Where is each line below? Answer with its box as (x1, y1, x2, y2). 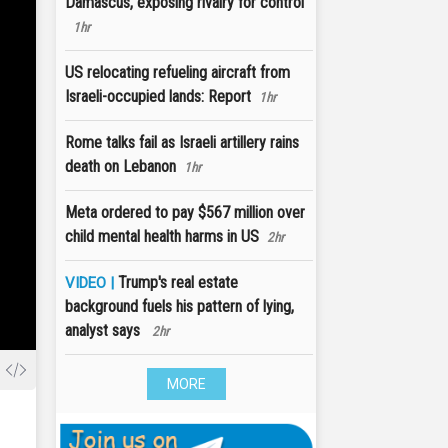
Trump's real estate (118, 273, 238, 292)
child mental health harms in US (65, 227, 259, 246)
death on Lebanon (65, 157, 176, 176)
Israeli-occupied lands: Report (65, 87, 251, 106)
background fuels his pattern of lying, (65, 297, 294, 316)
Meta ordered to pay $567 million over (65, 203, 305, 222)
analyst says (65, 321, 144, 340)
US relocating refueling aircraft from (65, 63, 290, 82)
